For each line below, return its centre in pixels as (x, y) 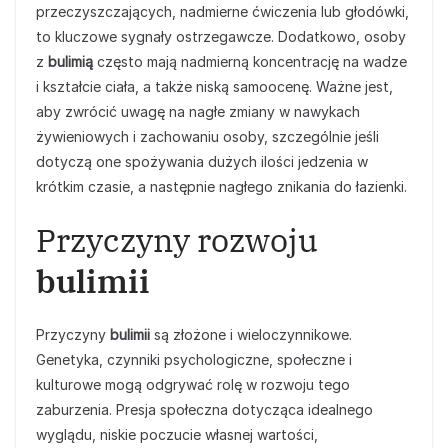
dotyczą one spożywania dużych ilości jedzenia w (202, 161)
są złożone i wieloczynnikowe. (251, 334)
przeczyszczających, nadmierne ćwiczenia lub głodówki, (222, 11)
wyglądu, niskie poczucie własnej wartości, (177, 434)
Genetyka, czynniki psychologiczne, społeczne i (194, 359)
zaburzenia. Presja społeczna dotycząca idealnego (204, 409)
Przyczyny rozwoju (177, 240)
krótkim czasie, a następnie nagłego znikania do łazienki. (221, 186)
